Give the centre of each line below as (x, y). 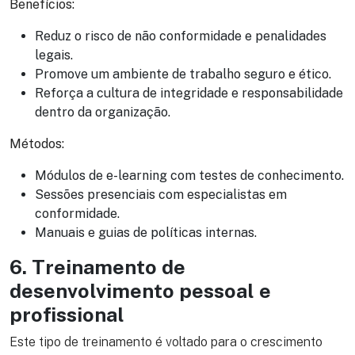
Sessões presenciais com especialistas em (161, 195)
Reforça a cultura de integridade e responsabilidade (189, 94)
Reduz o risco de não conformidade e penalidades (181, 36)
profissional (67, 315)
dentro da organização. (103, 113)
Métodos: (37, 144)
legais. (54, 55)
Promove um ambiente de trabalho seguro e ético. (183, 74)
